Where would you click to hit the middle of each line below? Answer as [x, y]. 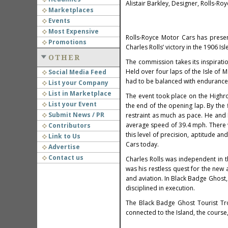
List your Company [77, 83]
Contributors [68, 125]
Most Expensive [73, 31]
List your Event [72, 104]
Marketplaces [70, 10]
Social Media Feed [76, 72]
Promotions [66, 42]
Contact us [65, 158]
